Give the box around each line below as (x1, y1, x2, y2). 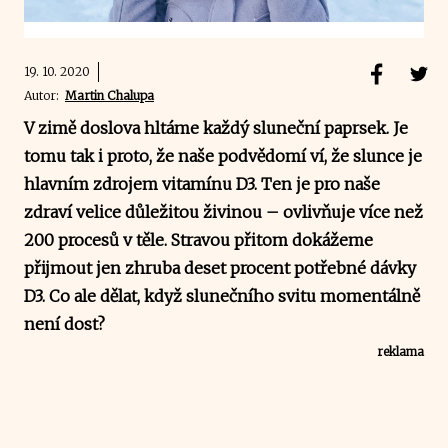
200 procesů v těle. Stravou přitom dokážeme (24, 229, 373, 250)
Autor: (24, 87, 65, 103)
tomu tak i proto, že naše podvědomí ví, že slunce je (24, 145, 422, 166)
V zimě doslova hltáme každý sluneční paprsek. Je (24, 117, 408, 138)
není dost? (24, 313, 105, 334)
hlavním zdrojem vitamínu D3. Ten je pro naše (24, 173, 380, 194)
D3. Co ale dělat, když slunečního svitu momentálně (24, 285, 420, 306)
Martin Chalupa (65, 87, 154, 103)
